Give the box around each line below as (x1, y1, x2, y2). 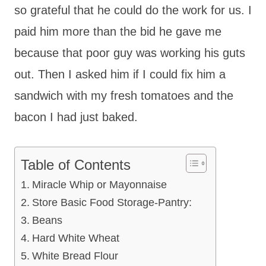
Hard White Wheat (31, 232, 119, 244)
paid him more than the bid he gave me (14, 24, 221, 38)
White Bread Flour (31, 249, 118, 262)
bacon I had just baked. (14, 110, 138, 123)
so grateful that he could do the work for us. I (14, 3, 252, 17)
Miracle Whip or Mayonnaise (31, 178, 167, 191)
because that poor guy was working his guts (14, 46, 245, 59)
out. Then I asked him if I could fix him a (14, 67, 226, 81)
